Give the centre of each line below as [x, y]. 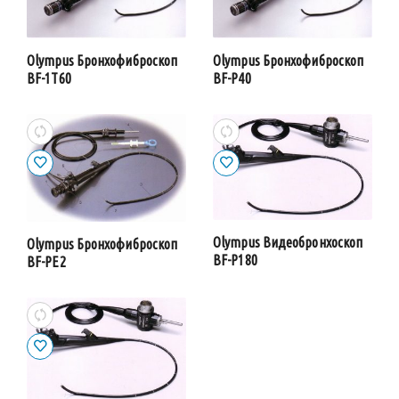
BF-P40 [232, 79]
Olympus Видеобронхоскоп [288, 242]
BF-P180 [235, 260]
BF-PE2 [46, 262]
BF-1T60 [49, 79]
